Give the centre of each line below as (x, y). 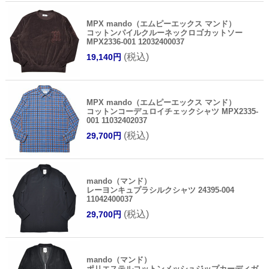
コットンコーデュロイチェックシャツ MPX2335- (172, 111)
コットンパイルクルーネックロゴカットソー (164, 32)
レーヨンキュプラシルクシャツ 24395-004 (160, 190)
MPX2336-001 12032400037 (135, 41)
